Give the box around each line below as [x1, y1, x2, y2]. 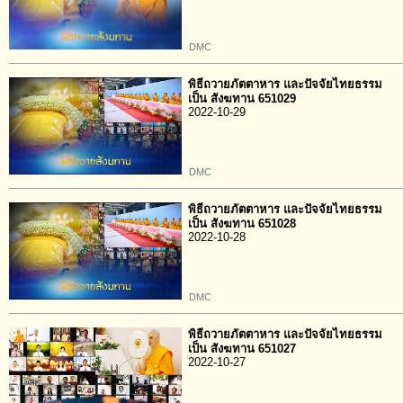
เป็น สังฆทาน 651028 [188, 217, 296, 230]
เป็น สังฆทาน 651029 [188, 92, 296, 105]
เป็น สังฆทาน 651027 [188, 342, 296, 355]
